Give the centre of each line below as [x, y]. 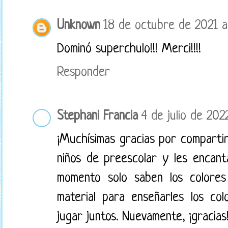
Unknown [79, 26]
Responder [83, 73]
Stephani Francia [97, 117]
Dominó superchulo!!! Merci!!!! [129, 49]
